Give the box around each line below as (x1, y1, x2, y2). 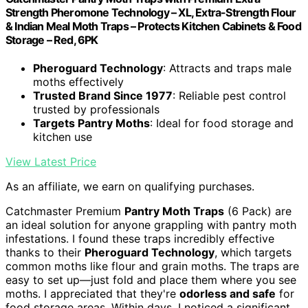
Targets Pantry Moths (33, 115, 150, 130)
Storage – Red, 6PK (5, 32, 98, 47)
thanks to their (5, 245, 85, 259)
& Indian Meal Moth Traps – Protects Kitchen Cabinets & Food (5, 19, 301, 33)
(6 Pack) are (224, 203, 291, 218)
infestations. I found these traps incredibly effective (5, 231, 274, 245)
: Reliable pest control (173, 88, 286, 102)
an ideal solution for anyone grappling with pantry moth (5, 217, 296, 232)
